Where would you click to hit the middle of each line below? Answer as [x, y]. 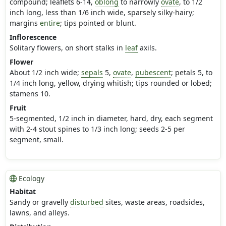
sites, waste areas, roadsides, [154, 202]
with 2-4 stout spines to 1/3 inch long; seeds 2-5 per [97, 129]
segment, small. [36, 140]
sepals [92, 73]
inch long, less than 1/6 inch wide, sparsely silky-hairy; [102, 13]
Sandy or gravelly [40, 202]
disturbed [87, 202]
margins [24, 23]
